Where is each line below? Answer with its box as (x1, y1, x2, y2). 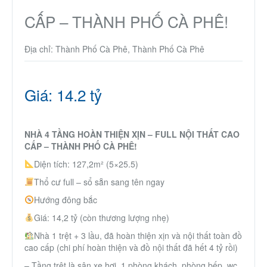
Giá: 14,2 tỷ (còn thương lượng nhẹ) (33, 211, 169, 223)
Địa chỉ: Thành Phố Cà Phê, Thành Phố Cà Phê (24, 42, 204, 55)
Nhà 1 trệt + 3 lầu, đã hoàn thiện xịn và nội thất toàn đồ (33, 229, 242, 241)
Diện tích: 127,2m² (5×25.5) (33, 157, 138, 170)
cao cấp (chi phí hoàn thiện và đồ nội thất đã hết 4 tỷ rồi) (24, 241, 238, 253)
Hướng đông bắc (33, 193, 97, 206)
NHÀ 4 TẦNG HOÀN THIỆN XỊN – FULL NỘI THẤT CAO (24, 128, 240, 140)
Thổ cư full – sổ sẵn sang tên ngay (33, 175, 164, 188)
